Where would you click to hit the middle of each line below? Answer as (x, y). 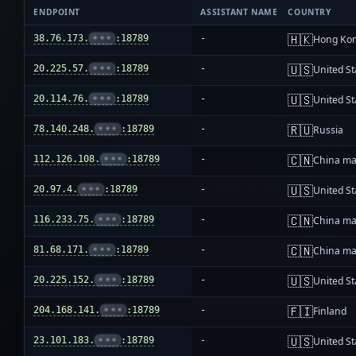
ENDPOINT (57, 12)
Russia (329, 130)
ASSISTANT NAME (239, 12)
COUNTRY (310, 12)
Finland (330, 311)
